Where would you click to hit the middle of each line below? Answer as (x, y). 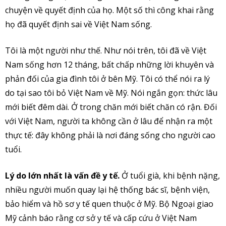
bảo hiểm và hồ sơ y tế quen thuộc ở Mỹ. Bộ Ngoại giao (109, 204)
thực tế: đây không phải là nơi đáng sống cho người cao (110, 135)
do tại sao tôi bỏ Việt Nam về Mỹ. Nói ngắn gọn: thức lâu (111, 93)
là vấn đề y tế (91, 176)
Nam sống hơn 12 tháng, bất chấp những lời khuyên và (109, 65)
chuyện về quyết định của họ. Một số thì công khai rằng (109, 10)
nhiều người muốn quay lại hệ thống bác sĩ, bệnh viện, (107, 190)
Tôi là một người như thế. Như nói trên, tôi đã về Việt (106, 51)
